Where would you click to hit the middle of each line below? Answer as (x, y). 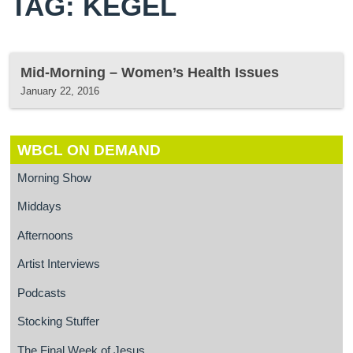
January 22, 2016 (60, 91)
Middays (39, 207)
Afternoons (45, 235)
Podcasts (41, 293)
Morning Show (54, 178)
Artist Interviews (58, 264)
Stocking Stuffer (58, 322)
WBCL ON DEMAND (89, 150)
